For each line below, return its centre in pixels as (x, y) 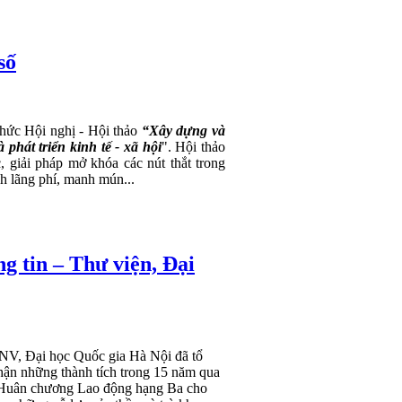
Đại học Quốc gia (77, 356)
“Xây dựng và (184, 130)
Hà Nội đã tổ (166, 356)
